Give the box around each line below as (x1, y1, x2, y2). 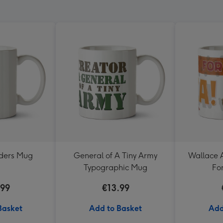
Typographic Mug (84, 163, 147, 172)
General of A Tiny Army (74, 151, 157, 160)
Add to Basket (89, 204, 142, 213)
